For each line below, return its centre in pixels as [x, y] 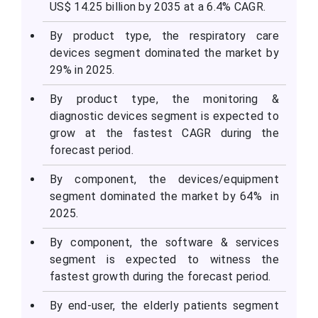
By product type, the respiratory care [164, 36]
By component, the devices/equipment [164, 180]
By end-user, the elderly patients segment [164, 306]
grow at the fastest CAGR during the [164, 133]
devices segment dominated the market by [164, 53]
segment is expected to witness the [164, 260]
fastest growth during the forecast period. [160, 277]
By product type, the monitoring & [164, 99]
